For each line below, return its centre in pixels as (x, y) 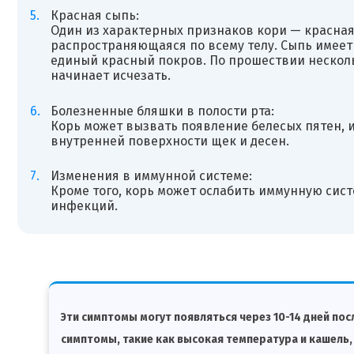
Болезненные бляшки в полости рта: (162, 111)
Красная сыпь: (94, 15)
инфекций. (84, 206)
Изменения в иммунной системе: (151, 176)
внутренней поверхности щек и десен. (169, 141)
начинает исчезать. (110, 75)
